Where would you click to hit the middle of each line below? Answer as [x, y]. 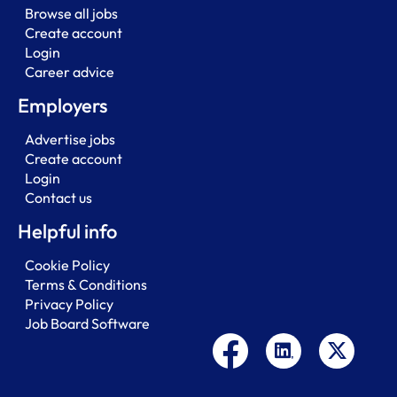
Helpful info [67, 231]
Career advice [70, 71]
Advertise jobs [70, 139]
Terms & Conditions [86, 284]
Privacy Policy [69, 304]
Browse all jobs [71, 13]
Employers [62, 105]
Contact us [58, 197]
